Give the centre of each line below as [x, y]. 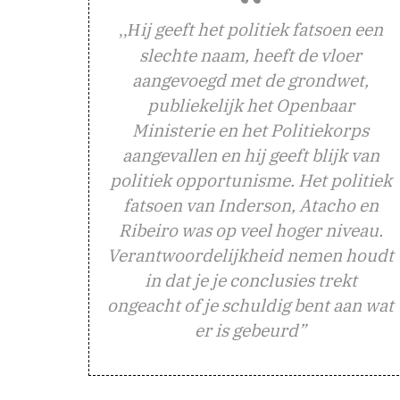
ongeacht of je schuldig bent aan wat [250, 304]
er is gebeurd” [250, 329]
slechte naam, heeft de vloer [250, 54]
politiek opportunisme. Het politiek [250, 179]
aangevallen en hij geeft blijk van [250, 154]
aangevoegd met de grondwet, [250, 79]
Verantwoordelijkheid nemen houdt [250, 254]
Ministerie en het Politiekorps [250, 129]
